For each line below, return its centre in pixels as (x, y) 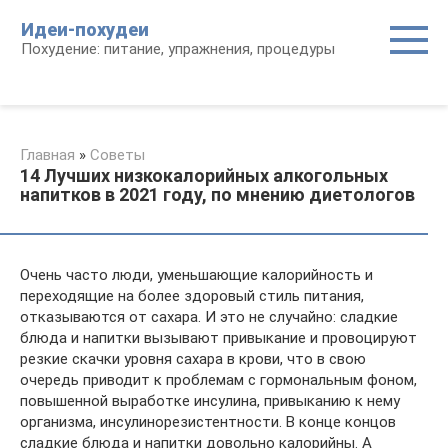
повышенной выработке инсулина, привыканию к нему (210, 401)
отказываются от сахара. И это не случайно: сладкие (209, 317)
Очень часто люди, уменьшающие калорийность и (196, 275)
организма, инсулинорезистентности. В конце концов (208, 422)
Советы (117, 155)
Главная (47, 155)
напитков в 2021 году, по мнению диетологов (217, 194)
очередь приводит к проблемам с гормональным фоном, (218, 380)
